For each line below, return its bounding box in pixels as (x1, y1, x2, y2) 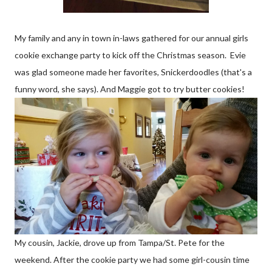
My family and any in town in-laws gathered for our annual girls (15, 33, 248, 44)
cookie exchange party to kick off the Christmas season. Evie (15, 50, 246, 61)
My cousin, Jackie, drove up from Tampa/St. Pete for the (15, 237, 225, 248)
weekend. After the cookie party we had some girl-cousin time (15, 254, 250, 265)
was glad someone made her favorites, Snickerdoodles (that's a (15, 67, 252, 78)
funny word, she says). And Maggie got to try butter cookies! (15, 84, 245, 95)
